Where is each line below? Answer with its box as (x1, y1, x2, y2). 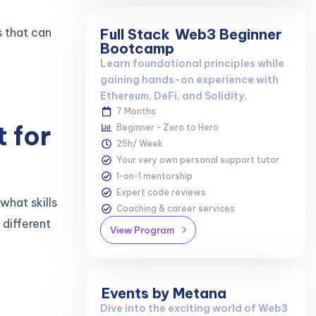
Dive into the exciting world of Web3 (100, 301, 288, 315)
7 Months (116, 106, 156, 117)
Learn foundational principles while (100, 57, 284, 71)
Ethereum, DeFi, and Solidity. (100, 90, 247, 103)
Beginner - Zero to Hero (116, 122, 219, 133)
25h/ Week (116, 138, 163, 150)
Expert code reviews (116, 187, 206, 198)
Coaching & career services (116, 203, 235, 214)
